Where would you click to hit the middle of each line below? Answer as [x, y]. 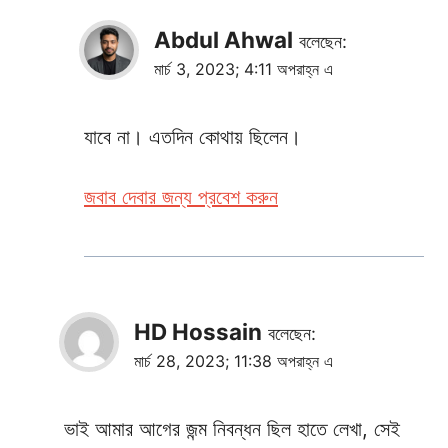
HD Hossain [198, 331]
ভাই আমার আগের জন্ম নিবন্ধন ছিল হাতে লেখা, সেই [232, 428]
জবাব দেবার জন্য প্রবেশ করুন [181, 196]
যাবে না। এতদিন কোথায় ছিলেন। [192, 136]
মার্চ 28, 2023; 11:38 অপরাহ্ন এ [233, 360]
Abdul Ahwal [223, 39]
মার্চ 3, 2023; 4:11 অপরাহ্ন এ [243, 68]
